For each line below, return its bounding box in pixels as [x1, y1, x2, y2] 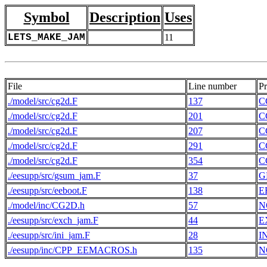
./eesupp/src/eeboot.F [8, 185, 87, 195]
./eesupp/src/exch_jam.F [8, 215, 98, 225]
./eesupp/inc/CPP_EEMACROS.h [8, 245, 137, 255]
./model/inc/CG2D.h [8, 200, 85, 210]
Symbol [23, 10, 70, 25]
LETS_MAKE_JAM [8, 32, 85, 43]
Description [89, 10, 160, 25]
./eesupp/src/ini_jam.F [8, 230, 90, 240]
